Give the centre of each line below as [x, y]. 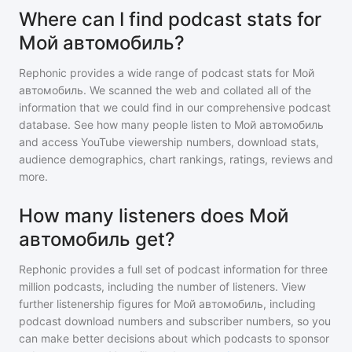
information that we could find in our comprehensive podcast [175, 107]
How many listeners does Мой [154, 216]
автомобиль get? [97, 239]
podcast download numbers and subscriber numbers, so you [175, 321]
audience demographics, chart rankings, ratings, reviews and [176, 159]
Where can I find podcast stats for [170, 19]
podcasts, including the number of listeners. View [178, 286]
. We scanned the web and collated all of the [197, 90]
